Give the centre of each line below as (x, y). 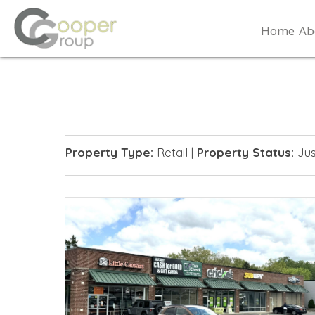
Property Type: (109, 153)
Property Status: (245, 153)
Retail (172, 153)
